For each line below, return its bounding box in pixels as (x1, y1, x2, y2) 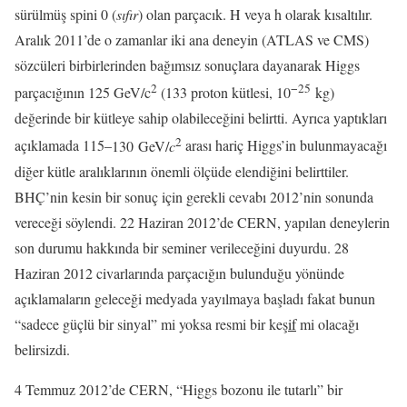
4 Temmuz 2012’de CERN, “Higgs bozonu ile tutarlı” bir (15, 379, 342, 399)
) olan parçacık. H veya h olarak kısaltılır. (138, 5, 372, 24)
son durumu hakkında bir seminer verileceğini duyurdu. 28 (15, 237, 349, 257)
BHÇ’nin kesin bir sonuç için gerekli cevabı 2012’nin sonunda (15, 186, 373, 206)
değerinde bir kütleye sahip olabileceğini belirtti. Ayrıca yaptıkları (15, 108, 387, 128)
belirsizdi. (15, 339, 70, 359)
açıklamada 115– (15, 135, 112, 155)
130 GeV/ (112, 135, 169, 155)
